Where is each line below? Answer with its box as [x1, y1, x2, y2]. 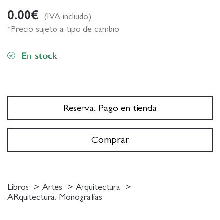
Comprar [91, 135, 129, 145]
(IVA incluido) [44, 12, 91, 21]
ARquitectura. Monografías [7, 192, 102, 202]
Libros [7, 182, 29, 192]
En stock [21, 49, 57, 61]
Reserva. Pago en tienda [63, 103, 157, 113]
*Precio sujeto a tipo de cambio [7, 25, 119, 34]
